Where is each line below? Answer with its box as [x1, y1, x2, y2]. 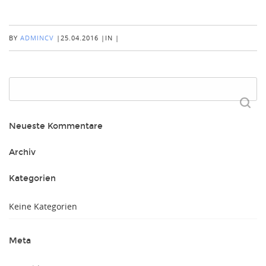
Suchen [8, 78, 38, 89]
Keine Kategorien [9, 200, 77, 212]
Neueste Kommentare [9, 121, 103, 131]
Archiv [9, 147, 36, 157]
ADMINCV [20, 33, 54, 42]
